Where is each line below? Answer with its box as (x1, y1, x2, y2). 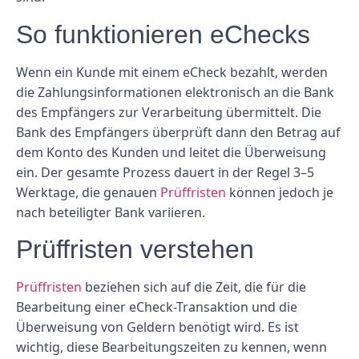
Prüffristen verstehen (16, 235, 254, 264)
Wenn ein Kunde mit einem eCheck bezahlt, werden (16, 63, 328, 81)
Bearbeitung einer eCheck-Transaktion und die (16, 298, 297, 317)
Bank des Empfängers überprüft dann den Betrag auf (16, 123, 341, 141)
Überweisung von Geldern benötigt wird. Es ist (16, 318, 299, 337)
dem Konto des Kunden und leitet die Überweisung (16, 143, 326, 161)
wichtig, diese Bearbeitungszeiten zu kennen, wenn (16, 338, 327, 357)
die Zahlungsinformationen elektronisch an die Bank (16, 83, 334, 101)
